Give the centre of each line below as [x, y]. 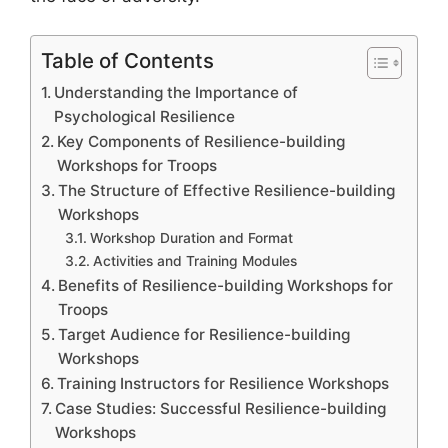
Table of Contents [127, 60]
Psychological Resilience [145, 116]
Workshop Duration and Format [191, 237]
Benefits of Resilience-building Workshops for [226, 285]
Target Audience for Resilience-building [204, 334]
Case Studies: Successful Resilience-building [221, 408]
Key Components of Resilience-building [201, 141]
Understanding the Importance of [176, 92]
